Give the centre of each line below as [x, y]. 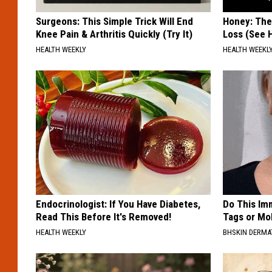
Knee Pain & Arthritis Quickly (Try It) [114, 34]
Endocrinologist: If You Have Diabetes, [118, 204]
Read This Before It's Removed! [104, 216]
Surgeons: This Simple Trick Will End [114, 21]
